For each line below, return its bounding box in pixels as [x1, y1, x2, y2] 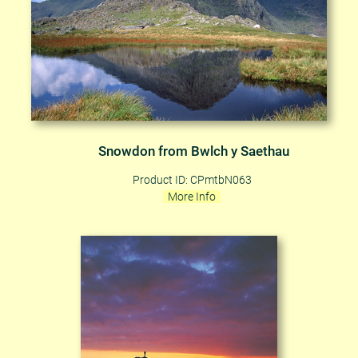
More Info [168, 189, 216, 203]
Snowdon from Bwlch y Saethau [97, 143, 289, 159]
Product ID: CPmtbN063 [132, 173, 252, 186]
